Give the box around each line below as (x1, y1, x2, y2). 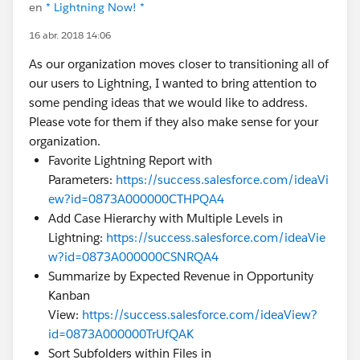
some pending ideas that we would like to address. (29, 95, 308, 110)
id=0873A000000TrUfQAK (48, 326, 194, 342)
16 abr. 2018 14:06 (29, 28, 111, 42)
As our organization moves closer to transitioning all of (29, 56, 329, 72)
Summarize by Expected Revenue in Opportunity (48, 268, 313, 284)
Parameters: (48, 172, 116, 187)
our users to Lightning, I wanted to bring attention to (29, 76, 317, 91)
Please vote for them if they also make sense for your (29, 114, 318, 129)
